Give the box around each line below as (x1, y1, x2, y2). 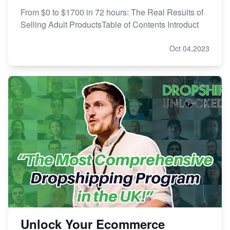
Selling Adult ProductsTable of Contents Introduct (21, 18, 199, 30)
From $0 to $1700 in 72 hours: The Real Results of (21, 6, 203, 18)
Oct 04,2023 (169, 43, 209, 53)
